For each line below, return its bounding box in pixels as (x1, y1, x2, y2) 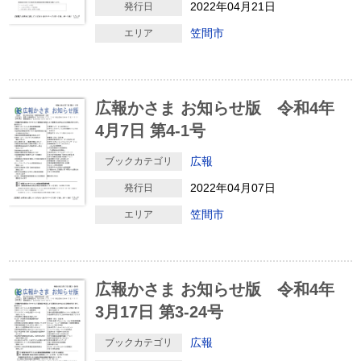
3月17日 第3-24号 (94, 303, 223, 321)
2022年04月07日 (189, 181, 276, 194)
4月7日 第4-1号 (94, 122, 205, 139)
